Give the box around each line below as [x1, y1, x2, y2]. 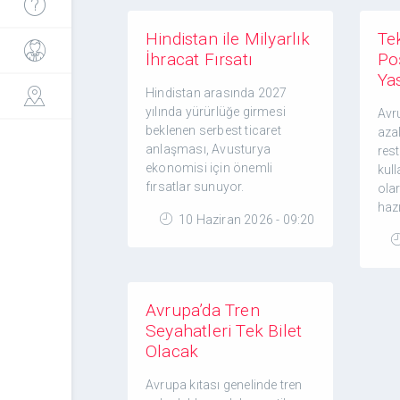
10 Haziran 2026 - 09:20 [175, 212, 315, 227]
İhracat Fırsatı [146, 49, 253, 70]
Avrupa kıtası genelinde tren [146, 378, 303, 392]
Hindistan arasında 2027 [146, 86, 287, 100]
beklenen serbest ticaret [146, 123, 281, 137]
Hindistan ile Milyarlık [146, 29, 311, 49]
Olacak [146, 341, 199, 362]
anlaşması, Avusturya [146, 142, 271, 156]
